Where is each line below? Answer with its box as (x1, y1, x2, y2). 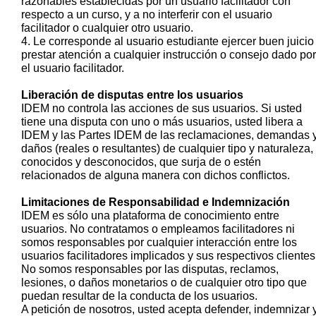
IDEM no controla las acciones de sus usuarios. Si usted (21, 102, 302, 114)
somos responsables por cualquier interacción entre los (21, 236, 297, 248)
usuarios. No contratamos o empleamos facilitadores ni (21, 222, 295, 235)
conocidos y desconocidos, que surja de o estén (21, 155, 261, 168)
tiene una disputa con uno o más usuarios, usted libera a (21, 115, 303, 128)
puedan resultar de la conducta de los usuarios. (21, 289, 257, 302)
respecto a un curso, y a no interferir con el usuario (21, 8, 272, 20)
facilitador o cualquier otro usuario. (21, 21, 193, 34)
